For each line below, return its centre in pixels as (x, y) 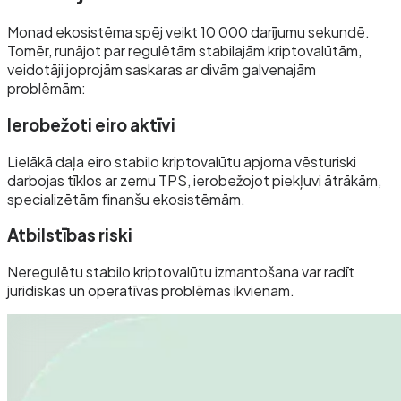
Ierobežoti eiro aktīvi (91, 125)
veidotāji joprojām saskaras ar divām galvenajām (162, 70)
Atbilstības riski (70, 235)
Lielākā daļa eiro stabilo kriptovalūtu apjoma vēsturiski (182, 161)
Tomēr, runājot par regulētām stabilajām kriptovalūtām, (184, 51)
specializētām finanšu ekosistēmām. (126, 199)
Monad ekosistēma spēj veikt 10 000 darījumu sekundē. (188, 32)
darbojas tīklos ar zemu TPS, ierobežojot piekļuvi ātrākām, (194, 180)
